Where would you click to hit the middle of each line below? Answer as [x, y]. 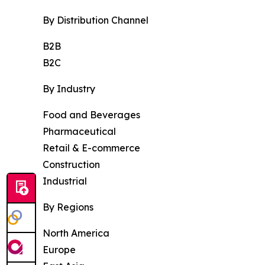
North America [76, 233]
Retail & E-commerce [91, 148]
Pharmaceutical [79, 132]
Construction [71, 165]
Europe [59, 250]
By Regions [68, 207]
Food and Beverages [91, 115]
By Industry [69, 89]
